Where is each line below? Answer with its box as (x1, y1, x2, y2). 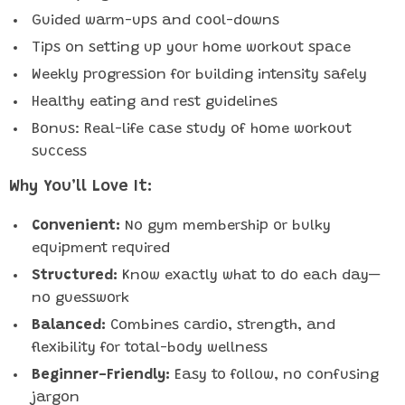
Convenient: (32, 219, 120, 233)
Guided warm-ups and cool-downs (32, 14, 279, 28)
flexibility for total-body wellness (32, 341, 268, 355)
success (32, 145, 87, 159)
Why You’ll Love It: (9, 179, 152, 195)
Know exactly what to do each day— (118, 268, 381, 283)
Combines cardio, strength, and (106, 318, 335, 333)
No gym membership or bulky (120, 219, 331, 233)
